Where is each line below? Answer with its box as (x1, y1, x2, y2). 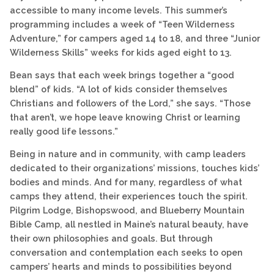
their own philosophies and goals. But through (10, 233, 213, 244)
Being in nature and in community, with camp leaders (10, 149, 246, 160)
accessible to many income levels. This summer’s (10, 4, 228, 15)
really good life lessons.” (10, 126, 118, 137)
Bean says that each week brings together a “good (10, 70, 234, 81)
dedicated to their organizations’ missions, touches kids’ (10, 163, 259, 174)
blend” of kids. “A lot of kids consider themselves (10, 84, 228, 95)
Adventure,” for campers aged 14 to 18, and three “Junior (10, 32, 260, 43)
